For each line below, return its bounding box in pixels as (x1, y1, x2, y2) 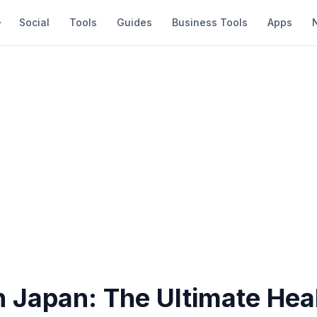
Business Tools (172, 16, 248, 28)
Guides (117, 16, 152, 28)
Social (19, 16, 50, 28)
